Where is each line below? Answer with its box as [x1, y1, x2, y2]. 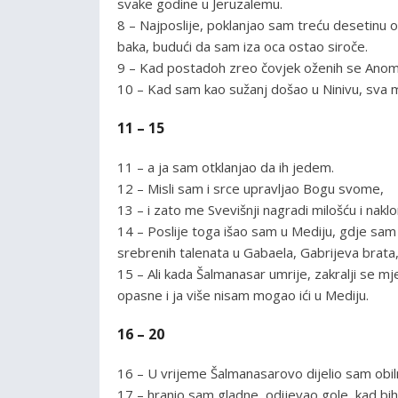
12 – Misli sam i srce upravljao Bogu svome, [117, 179, 384, 197]
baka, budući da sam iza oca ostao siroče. [117, 36, 368, 55]
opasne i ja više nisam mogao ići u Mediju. [117, 285, 369, 304]
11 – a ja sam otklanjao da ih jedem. [117, 157, 334, 176]
